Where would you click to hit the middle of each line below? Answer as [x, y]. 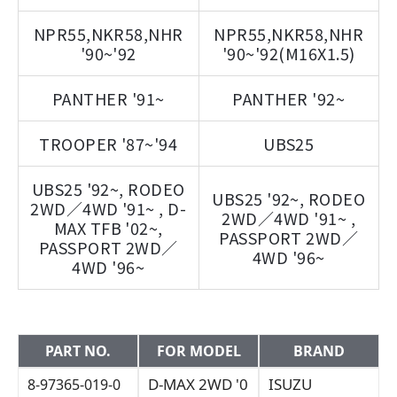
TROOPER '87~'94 [109, 144]
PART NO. [78, 351]
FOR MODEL [198, 351]
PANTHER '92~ [289, 98]
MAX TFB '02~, [108, 228]
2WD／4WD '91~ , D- [109, 208]
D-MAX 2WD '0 [198, 384]
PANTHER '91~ [108, 98]
